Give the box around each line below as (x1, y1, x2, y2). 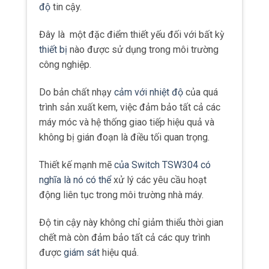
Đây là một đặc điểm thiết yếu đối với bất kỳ (39, 29, 225, 41)
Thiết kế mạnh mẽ (39, 159, 114, 171)
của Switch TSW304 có (114, 159, 211, 171)
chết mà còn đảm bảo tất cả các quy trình (39, 231, 210, 243)
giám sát (64, 246, 100, 258)
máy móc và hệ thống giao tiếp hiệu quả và (39, 116, 214, 128)
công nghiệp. (39, 59, 91, 71)
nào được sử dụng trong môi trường (67, 44, 219, 56)
